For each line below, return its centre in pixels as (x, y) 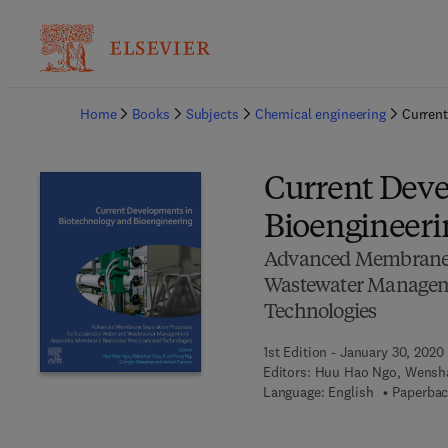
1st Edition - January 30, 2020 (353, 352)
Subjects (212, 114)
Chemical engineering (320, 114)
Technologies (320, 313)
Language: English (318, 392)
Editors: (286, 372)
